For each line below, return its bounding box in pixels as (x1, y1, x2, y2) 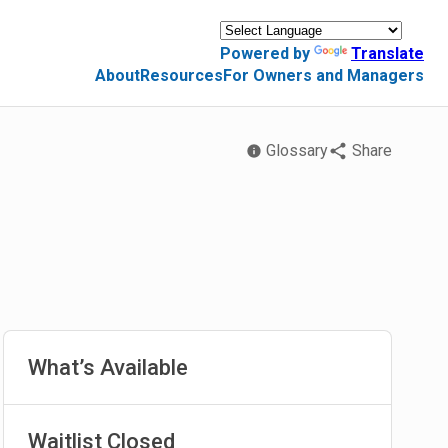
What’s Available (27, 354, 188, 380)
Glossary (266, 141, 328, 160)
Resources (140, 66, 223, 85)
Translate (351, 44, 424, 63)
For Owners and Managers (223, 66, 424, 85)
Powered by (220, 44, 314, 63)
